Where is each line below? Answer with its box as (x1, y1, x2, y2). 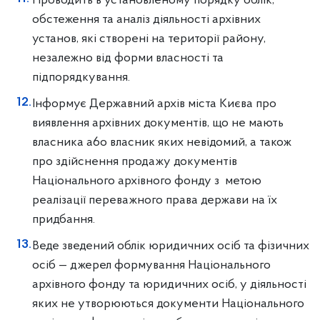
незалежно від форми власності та (32, 51, 224, 65)
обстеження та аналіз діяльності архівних (32, 13, 261, 26)
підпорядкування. (32, 71, 130, 84)
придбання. (32, 213, 95, 226)
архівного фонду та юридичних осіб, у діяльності (32, 278, 306, 291)
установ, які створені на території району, (32, 32, 266, 46)
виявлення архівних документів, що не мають (32, 116, 284, 130)
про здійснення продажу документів (32, 155, 237, 169)
